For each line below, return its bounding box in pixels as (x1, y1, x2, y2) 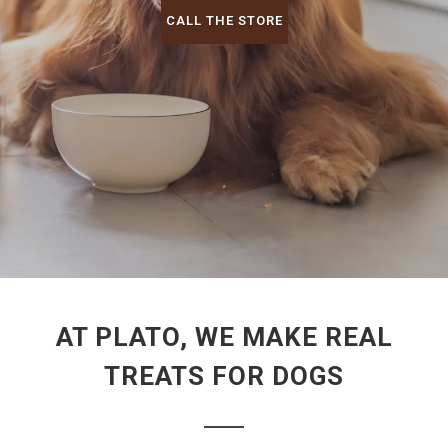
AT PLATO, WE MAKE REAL (55, 322, 393, 352)
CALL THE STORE (165, 13, 283, 28)
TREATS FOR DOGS (104, 361, 344, 391)
